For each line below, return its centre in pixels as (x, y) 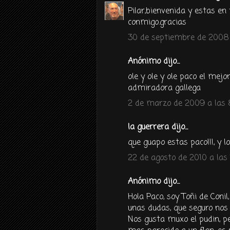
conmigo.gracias (157, 23)
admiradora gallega (164, 88)
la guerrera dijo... (158, 127)
